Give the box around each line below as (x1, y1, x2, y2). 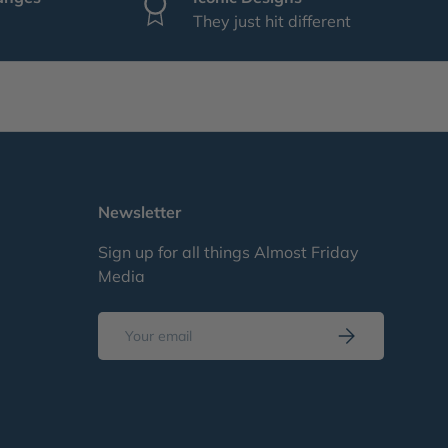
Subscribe (333, 322, 400, 341)
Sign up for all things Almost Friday (98, 242, 359, 263)
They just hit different (193, 11, 351, 32)
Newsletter (98, 202, 181, 223)
